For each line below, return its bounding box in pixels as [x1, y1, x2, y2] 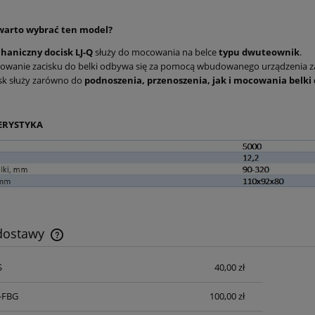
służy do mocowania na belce [93, 46, 219, 59]
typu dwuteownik [219, 46, 300, 59]
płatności [62, 278, 100, 291]
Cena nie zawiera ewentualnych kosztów [62, 264, 230, 278]
